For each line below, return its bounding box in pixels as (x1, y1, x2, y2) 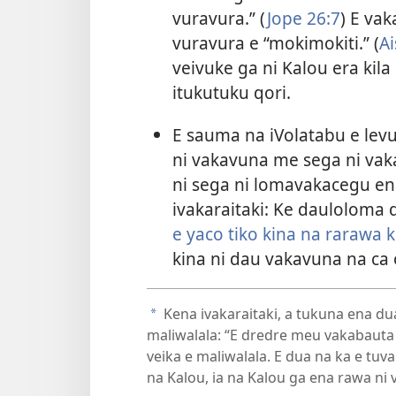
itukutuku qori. (171, 80, 291, 105)
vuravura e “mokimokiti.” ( (171, 31, 379, 56)
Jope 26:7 (266, 6, 340, 31)
